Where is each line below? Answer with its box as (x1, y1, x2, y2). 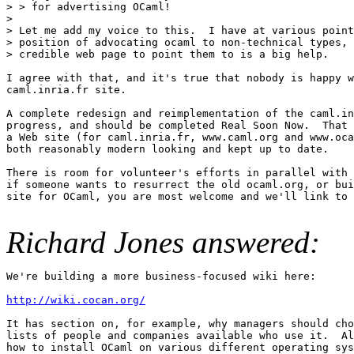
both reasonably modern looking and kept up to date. (6, 142, 329, 155)
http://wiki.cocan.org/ (6, 293, 145, 306)
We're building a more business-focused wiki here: (6, 269, 316, 282)
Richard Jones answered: (6, 224, 320, 259)
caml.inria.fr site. (6, 83, 126, 96)
